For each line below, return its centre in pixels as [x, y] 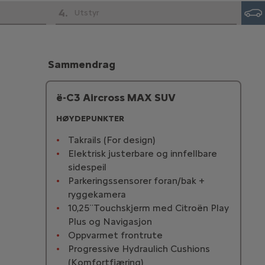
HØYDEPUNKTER [90, 119]
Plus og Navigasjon [110, 222]
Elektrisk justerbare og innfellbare [142, 154]
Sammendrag [81, 64]
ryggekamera [97, 195]
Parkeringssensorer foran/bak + [136, 181]
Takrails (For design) [112, 140]
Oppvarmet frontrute [115, 235]
